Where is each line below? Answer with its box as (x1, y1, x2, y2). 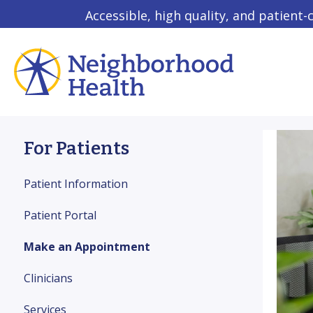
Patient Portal (24, 208, 96, 223)
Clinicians (24, 270, 73, 286)
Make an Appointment (24, 239, 150, 254)
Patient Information (24, 176, 128, 191)
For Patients (24, 138, 129, 159)
